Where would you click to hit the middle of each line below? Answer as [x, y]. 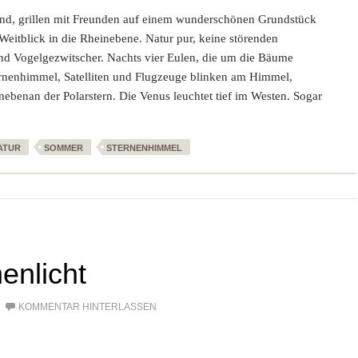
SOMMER [64, 148]
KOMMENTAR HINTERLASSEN [88, 307]
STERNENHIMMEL [144, 148]
